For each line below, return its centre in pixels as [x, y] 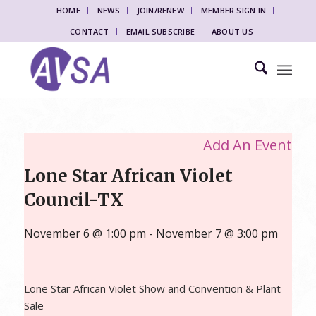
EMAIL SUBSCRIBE [160, 31]
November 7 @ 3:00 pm [217, 233]
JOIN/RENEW [160, 10]
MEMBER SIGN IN [233, 10]
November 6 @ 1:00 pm [85, 233]
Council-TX [73, 200]
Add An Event [248, 145]
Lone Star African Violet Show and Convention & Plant [152, 288]
